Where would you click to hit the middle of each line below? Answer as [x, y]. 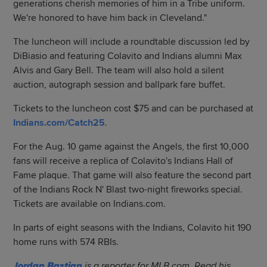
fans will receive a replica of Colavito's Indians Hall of [123, 161]
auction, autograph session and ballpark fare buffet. [119, 85]
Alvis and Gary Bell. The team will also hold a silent [119, 70]
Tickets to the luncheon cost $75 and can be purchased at [133, 108]
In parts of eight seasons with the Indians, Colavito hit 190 [133, 228]
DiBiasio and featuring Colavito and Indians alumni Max [128, 56]
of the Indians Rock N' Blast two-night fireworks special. [128, 190]
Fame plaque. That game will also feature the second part [133, 175]
